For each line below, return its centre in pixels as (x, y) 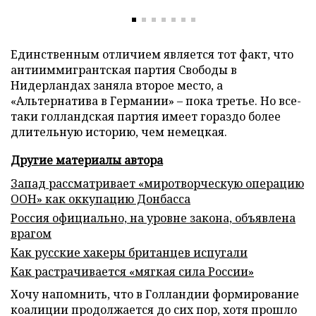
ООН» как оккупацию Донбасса (101, 199)
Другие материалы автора (87, 160)
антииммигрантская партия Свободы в (124, 70)
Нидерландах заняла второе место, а (117, 85)
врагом (31, 233)
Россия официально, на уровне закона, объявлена (153, 218)
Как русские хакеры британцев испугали (129, 253)
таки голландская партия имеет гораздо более (146, 116)
